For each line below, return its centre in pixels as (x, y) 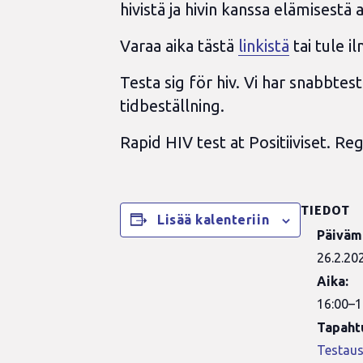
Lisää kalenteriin (214, 220)
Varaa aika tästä (179, 46)
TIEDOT (326, 210)
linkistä (264, 46)
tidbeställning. (172, 106)
